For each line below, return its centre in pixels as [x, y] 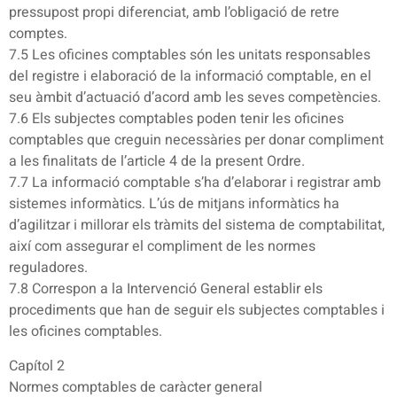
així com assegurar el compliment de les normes [162, 247]
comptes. [38, 34]
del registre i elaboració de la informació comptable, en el [190, 77]
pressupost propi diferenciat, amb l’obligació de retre [174, 13]
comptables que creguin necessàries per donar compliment [196, 140]
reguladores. [48, 268]
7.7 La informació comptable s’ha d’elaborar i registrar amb [195, 183]
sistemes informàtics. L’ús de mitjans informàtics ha [174, 204]
